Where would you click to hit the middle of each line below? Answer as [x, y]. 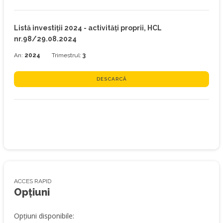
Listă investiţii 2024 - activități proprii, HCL [88, 28]
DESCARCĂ [111, 79]
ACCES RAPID [33, 181]
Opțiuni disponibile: [44, 216]
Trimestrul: [67, 55]
